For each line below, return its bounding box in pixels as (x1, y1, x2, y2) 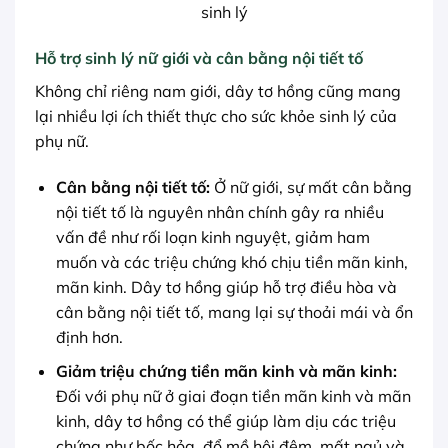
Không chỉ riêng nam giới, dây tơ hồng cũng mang (35, 80, 401, 101)
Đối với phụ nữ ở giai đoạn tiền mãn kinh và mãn (55, 386, 411, 407)
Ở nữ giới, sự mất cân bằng (209, 176, 412, 197)
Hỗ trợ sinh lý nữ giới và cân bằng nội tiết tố (35, 47, 363, 68)
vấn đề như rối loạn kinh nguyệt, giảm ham (55, 226, 370, 247)
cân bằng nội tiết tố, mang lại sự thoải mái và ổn (55, 301, 413, 322)
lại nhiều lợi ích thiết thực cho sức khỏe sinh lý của (35, 105, 397, 126)
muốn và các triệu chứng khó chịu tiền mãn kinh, (55, 251, 408, 272)
